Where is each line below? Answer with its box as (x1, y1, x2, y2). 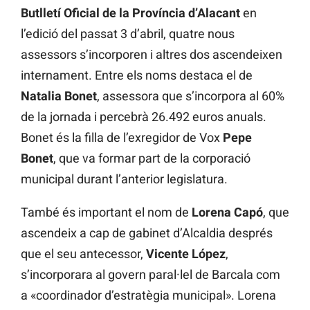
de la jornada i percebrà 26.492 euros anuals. (21, 109, 266, 125)
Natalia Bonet (21, 89, 97, 104)
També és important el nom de (21, 205, 192, 220)
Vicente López (146, 246, 226, 262)
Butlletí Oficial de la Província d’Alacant (21, 6, 240, 21)
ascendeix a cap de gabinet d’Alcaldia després (21, 226, 273, 241)
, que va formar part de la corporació (53, 151, 250, 166)
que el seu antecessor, (21, 246, 146, 262)
